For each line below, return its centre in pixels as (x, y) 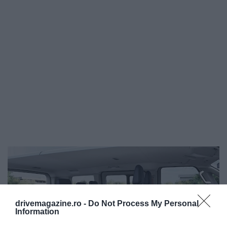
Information (37, 212)
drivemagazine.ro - (52, 203)
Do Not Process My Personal (143, 203)
